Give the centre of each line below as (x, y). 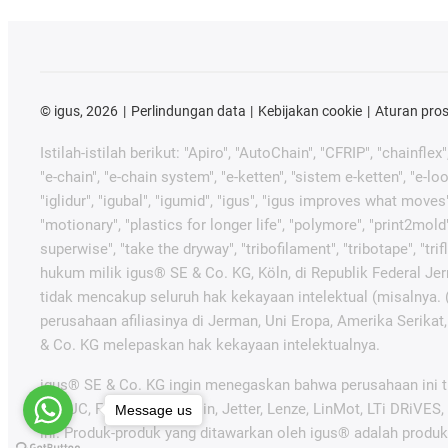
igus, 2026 (84, 110)
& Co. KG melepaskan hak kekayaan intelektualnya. (210, 344)
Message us (153, 409)
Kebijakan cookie (310, 110)
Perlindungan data (188, 110)
